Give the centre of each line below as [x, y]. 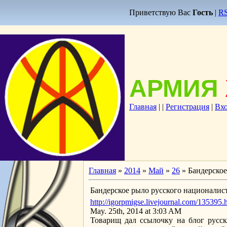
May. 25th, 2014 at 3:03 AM [136, 211]
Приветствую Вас [160, 12]
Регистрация [187, 107]
